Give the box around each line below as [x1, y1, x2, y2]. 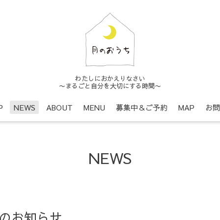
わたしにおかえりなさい [75, 74, 145, 83]
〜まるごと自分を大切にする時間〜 [59, 81, 161, 90]
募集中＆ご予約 [115, 102, 167, 112]
